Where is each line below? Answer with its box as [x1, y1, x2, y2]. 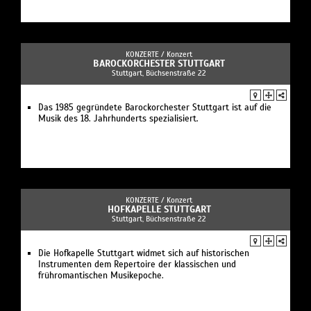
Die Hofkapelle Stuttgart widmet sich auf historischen [38, 248, 249, 260]
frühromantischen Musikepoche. [38, 270, 164, 282]
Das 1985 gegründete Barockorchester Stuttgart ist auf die [38, 102, 271, 114]
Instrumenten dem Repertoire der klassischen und [38, 259, 236, 271]
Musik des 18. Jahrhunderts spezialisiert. [38, 113, 199, 125]
